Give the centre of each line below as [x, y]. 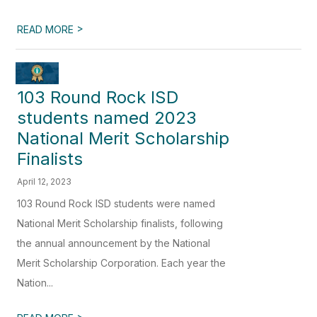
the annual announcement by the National [114, 243]
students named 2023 [107, 117]
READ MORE [47, 30]
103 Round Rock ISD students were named [116, 203]
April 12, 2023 [45, 181]
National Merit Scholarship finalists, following [120, 223]
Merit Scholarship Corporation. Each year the [122, 263]
